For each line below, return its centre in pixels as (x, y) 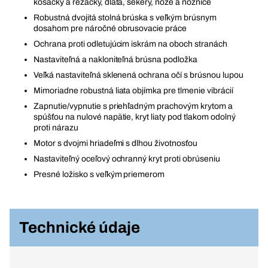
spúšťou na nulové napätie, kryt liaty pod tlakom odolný (135, 117)
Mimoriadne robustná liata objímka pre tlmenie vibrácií (133, 91)
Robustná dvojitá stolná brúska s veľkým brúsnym (125, 18)
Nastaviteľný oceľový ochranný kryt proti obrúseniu (127, 159)
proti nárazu (56, 128)
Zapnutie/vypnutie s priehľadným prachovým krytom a (133, 106)
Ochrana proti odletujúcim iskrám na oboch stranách (130, 44)
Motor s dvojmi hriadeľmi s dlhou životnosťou (116, 143)
